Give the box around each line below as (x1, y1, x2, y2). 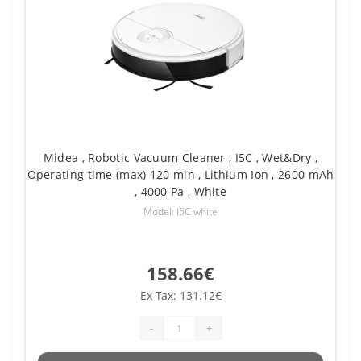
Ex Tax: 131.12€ (139, 288, 222, 304)
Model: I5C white (143, 205, 218, 219)
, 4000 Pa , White (134, 184, 227, 200)
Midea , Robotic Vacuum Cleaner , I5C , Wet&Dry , (43, 150, 318, 166)
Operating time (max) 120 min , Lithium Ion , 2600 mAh (27, 167, 334, 183)
